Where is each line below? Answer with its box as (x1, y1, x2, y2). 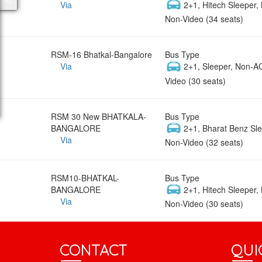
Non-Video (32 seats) (165, 136, 243, 148)
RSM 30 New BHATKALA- (51, 110, 146, 122)
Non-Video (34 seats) (165, 13, 243, 25)
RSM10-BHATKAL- (51, 171, 119, 184)
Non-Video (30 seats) (165, 198, 243, 210)
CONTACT (60, 241, 127, 260)
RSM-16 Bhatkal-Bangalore (51, 49, 152, 61)
